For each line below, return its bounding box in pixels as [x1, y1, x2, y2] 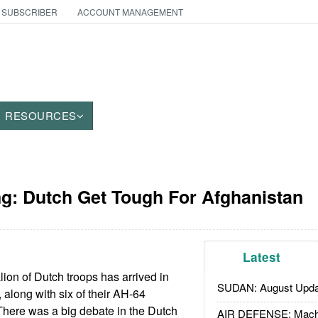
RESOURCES [5, 108, 77, 123]
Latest [243, 248, 281, 265]
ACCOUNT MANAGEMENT [77, 6, 183, 18]
